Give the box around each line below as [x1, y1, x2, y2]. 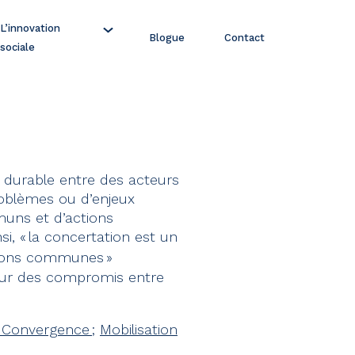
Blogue [149, 32, 185, 44]
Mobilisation [100, 321, 177, 338]
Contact [224, 32, 265, 44]
